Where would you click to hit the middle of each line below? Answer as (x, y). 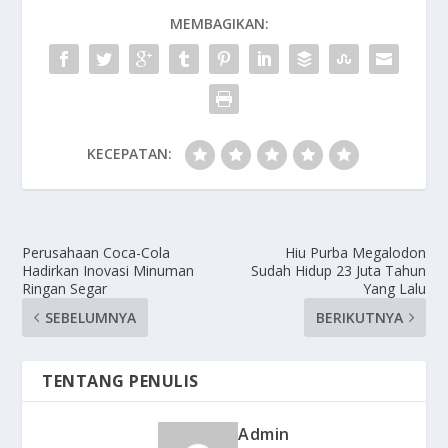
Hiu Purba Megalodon (355, 252)
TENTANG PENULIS (120, 380)
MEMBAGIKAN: (219, 23)
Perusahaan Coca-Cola (96, 252)
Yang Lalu (394, 288)
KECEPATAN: (129, 153)
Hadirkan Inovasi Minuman (108, 270)
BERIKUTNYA (359, 317)
